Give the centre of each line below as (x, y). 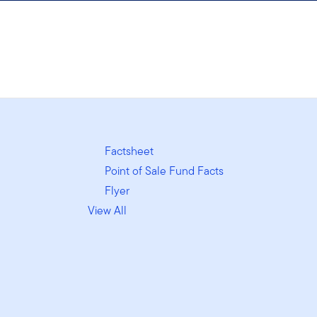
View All (107, 210)
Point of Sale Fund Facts (164, 171)
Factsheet (129, 151)
